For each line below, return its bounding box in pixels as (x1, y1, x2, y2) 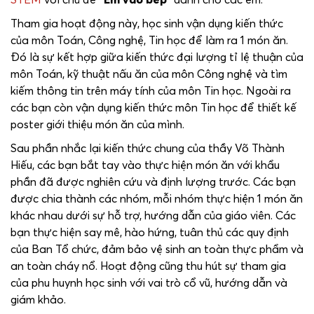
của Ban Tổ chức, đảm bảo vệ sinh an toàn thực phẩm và (11, 242, 303, 256)
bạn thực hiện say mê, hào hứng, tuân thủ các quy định (11, 225, 289, 239)
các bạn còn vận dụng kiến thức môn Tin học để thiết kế (11, 100, 296, 114)
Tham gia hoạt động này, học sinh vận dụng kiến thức (11, 16, 283, 30)
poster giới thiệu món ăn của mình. (11, 117, 184, 131)
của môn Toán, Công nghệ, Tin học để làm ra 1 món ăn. (11, 33, 288, 47)
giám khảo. (11, 292, 66, 306)
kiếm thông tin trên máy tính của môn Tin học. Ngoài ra (11, 83, 291, 97)
